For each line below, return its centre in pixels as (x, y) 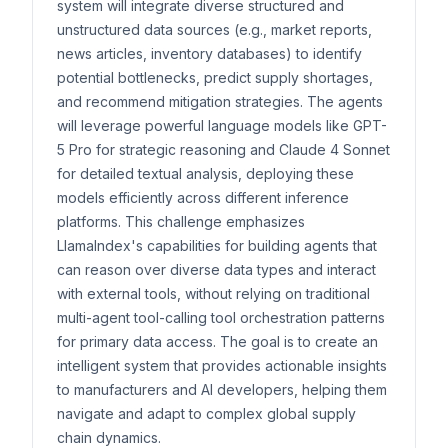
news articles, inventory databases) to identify (209, 53)
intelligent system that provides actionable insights (222, 365)
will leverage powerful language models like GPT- (222, 125)
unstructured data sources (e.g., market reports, (214, 29)
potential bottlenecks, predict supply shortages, (215, 77)
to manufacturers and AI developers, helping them (222, 389)
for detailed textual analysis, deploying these (205, 173)
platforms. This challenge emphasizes (181, 221)
